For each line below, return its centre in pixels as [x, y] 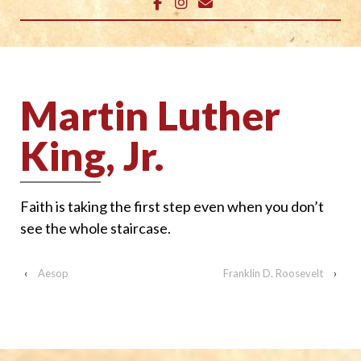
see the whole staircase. [95, 228]
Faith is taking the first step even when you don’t [172, 206]
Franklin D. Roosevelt [273, 274]
